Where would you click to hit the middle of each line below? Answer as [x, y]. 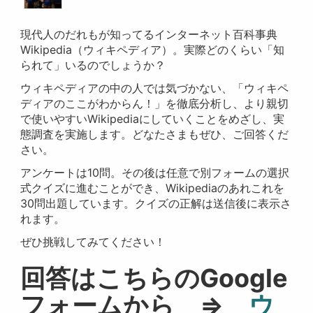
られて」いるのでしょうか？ [93, 65]
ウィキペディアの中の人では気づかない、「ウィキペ [155, 88]
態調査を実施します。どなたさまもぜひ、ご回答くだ [155, 134]
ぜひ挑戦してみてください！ [93, 241]
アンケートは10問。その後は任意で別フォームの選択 [155, 172]
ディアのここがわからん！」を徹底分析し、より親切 [155, 103]
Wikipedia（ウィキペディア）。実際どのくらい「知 [153, 49]
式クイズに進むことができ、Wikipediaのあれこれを [153, 188]
